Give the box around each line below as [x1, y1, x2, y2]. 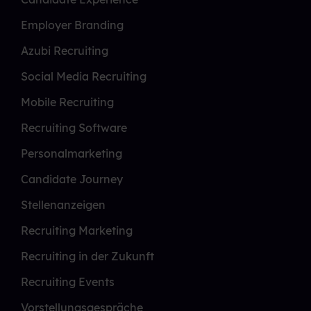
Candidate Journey [21, 172, 123, 187]
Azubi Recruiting [21, 44, 108, 58]
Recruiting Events [21, 275, 115, 289]
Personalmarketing [21, 146, 122, 161]
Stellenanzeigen [21, 198, 106, 212]
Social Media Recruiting [21, 69, 146, 84]
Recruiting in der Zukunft [21, 249, 154, 264]
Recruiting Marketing [21, 224, 133, 238]
